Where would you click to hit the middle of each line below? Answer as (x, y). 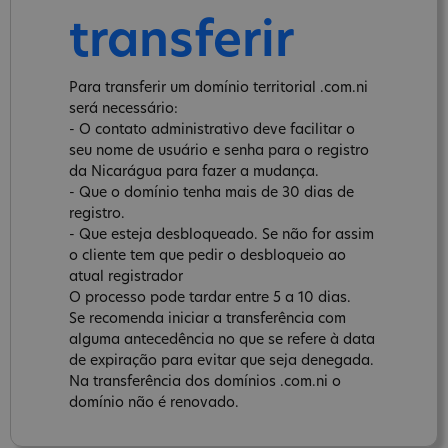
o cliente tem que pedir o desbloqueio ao (207, 256)
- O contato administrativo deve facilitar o (212, 130)
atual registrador (126, 277)
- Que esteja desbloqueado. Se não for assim (221, 235)
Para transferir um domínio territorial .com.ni (218, 88)
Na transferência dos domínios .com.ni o (205, 382)
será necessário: (123, 109)
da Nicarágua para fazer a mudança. (194, 172)
